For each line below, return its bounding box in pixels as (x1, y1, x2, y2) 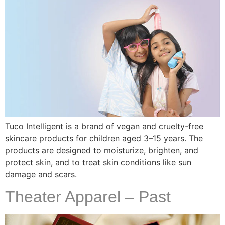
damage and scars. (5, 169, 77, 179)
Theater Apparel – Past (5, 188, 171, 206)
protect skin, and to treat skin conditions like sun (5, 157, 191, 167)
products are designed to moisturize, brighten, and (5, 145, 198, 155)
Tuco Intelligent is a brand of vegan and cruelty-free (5, 121, 203, 131)
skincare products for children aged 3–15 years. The (5, 133, 203, 143)
